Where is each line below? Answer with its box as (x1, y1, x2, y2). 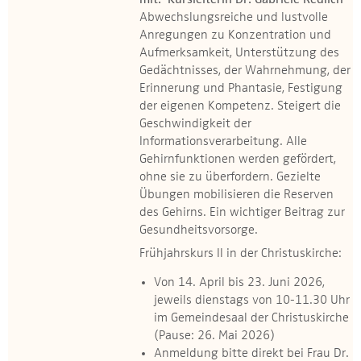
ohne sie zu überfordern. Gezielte (139, 171, 321, 184)
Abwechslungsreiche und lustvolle (139, 11, 328, 24)
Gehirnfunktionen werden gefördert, (139, 153, 336, 166)
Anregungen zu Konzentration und (139, 29, 331, 42)
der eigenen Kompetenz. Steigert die (139, 100, 341, 113)
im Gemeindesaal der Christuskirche (154, 312, 349, 325)
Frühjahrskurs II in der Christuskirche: (139, 247, 342, 260)
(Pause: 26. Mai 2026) (154, 330, 275, 342)
